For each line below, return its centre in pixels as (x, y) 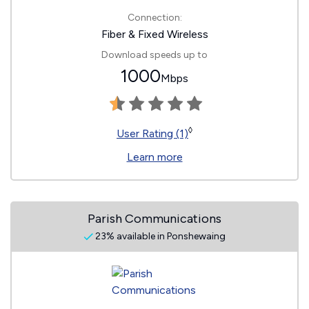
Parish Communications (154, 219)
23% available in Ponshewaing (159, 236)
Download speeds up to (154, 55)
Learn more (154, 157)
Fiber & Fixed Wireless (154, 34)
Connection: (154, 18)
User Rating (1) (152, 133)
